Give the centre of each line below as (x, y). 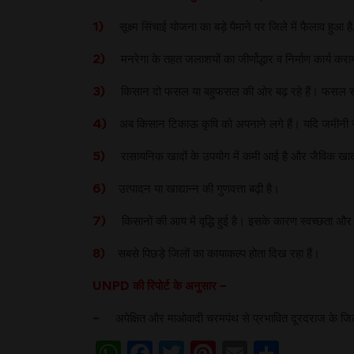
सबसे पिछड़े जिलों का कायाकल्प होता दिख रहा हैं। (216, 253)
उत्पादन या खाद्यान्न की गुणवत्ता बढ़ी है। (193, 188)
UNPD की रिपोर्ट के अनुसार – (160, 285)
